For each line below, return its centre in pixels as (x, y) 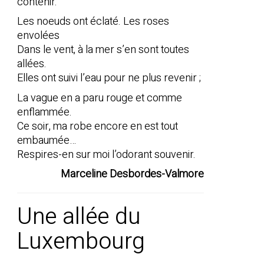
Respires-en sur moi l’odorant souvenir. (106, 154)
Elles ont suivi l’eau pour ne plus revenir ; (109, 78)
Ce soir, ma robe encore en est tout (97, 126)
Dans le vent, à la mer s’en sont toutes (103, 50)
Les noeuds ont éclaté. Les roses (93, 22)
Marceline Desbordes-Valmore (132, 174)
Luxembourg (81, 242)
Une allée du (79, 217)
